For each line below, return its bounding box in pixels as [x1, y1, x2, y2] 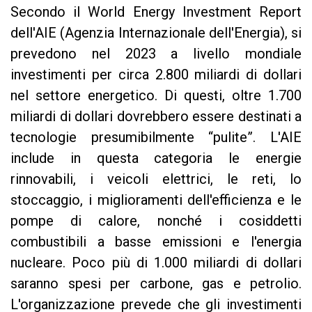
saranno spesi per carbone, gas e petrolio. [10, 274, 302, 292]
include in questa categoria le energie [10, 149, 302, 166]
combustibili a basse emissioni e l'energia [10, 233, 302, 250]
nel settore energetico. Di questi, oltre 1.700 [10, 86, 302, 104]
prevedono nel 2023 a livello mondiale [10, 45, 302, 62]
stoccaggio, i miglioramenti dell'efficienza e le [10, 191, 302, 208]
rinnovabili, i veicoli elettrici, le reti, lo [10, 170, 302, 187]
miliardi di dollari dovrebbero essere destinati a [10, 107, 302, 125]
